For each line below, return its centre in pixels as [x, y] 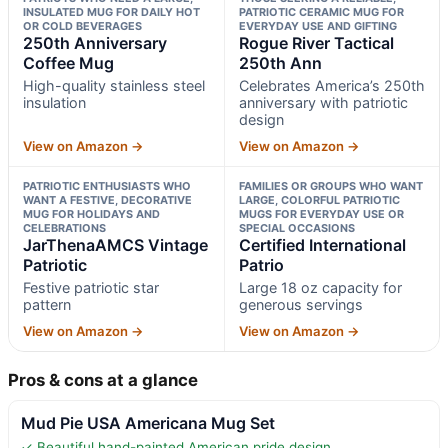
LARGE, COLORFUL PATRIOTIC [319, 199]
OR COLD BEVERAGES [82, 25]
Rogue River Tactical [316, 42]
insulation [54, 102]
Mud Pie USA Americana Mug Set [148, 422]
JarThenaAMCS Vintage [115, 244]
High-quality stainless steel [114, 85]
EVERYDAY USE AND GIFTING [317, 25]
